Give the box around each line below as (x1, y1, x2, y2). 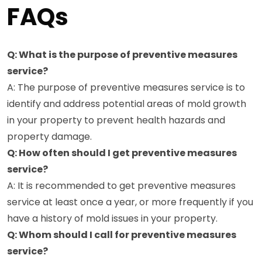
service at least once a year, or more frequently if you (7, 195, 253, 209)
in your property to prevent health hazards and (7, 113, 225, 127)
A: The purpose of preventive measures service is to (7, 80, 245, 94)
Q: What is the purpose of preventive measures (7, 47, 237, 61)
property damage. (7, 129, 92, 143)
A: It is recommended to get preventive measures (7, 178, 236, 192)
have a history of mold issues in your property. (7, 211, 218, 225)
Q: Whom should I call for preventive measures (7, 227, 236, 242)
